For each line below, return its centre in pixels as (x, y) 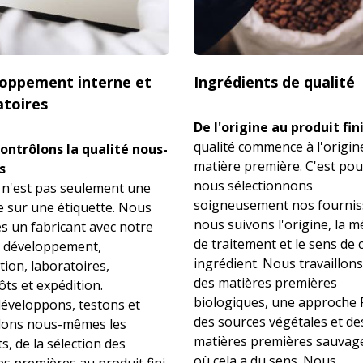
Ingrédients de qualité (274, 81)
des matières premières (265, 282)
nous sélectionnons (253, 185)
